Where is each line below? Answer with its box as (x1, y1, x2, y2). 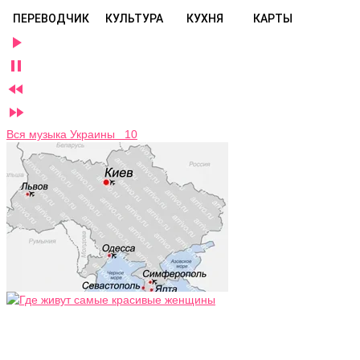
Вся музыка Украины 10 (6, 128, 137, 141)
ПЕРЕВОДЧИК (13, 12, 89, 25)
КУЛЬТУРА (105, 12, 163, 25)
